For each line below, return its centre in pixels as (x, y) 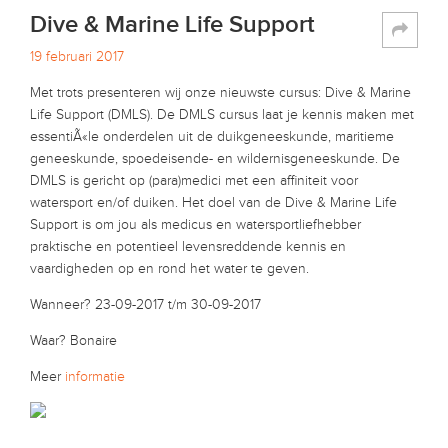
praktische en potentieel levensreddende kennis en (188, 246)
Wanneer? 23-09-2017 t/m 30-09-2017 (145, 304)
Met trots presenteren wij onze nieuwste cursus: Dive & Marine (220, 92)
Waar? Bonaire (73, 340)
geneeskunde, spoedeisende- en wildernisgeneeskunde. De (215, 158)
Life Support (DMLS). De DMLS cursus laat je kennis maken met (222, 114)
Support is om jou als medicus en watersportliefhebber (195, 224)
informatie (95, 376)
